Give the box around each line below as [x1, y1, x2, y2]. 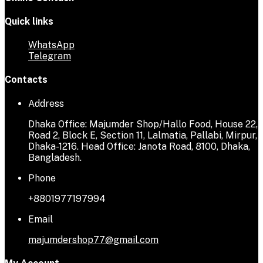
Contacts [5, 74, 48, 86]
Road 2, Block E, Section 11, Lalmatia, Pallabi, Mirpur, [28, 129, 257, 141]
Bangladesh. [28, 151, 82, 163]
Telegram [28, 50, 71, 62]
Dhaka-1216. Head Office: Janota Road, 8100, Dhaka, [28, 140, 250, 152]
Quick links [5, 15, 53, 27]
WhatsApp [28, 39, 75, 51]
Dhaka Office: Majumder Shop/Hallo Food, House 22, [28, 118, 258, 130]
